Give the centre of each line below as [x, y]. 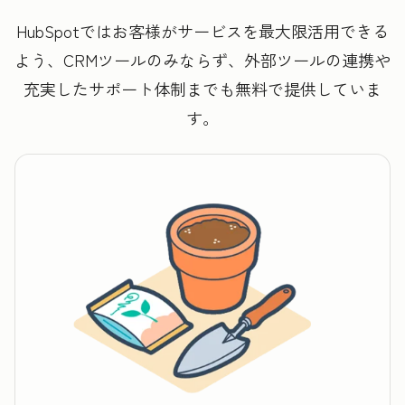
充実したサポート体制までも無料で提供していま [202, 88]
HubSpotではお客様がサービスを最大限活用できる [202, 30]
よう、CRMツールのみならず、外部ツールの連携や [202, 59]
